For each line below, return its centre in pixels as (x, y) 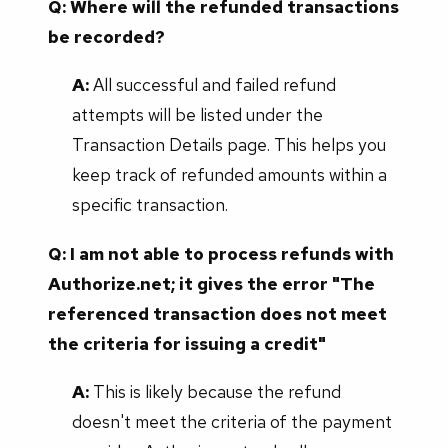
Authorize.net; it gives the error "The (211, 284)
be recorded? (106, 37)
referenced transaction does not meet (217, 314)
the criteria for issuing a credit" (187, 344)
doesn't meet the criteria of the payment (231, 421)
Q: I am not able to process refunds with (221, 254)
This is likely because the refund (214, 391)
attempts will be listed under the (197, 115)
